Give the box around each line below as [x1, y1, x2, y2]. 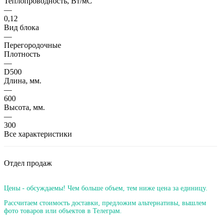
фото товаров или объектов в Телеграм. [4, 207, 122, 215]
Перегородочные [4, 40, 61, 49]
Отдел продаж [4, 158, 52, 167]
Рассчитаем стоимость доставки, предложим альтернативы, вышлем [4, 199, 206, 207]
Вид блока [4, 23, 39, 32]
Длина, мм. [4, 76, 41, 85]
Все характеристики [4, 129, 72, 138]
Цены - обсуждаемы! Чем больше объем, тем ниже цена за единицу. [4, 184, 208, 192]
